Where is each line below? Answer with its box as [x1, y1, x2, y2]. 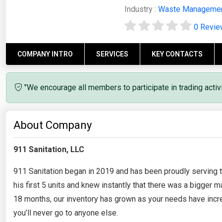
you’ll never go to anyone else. [13, 208, 118, 218]
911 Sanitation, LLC [13, 144, 84, 154]
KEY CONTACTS [152, 50, 203, 58]
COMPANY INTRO [17, 50, 73, 58]
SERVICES [96, 50, 128, 58]
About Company [13, 118, 92, 131]
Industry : [124, 4, 158, 14]
